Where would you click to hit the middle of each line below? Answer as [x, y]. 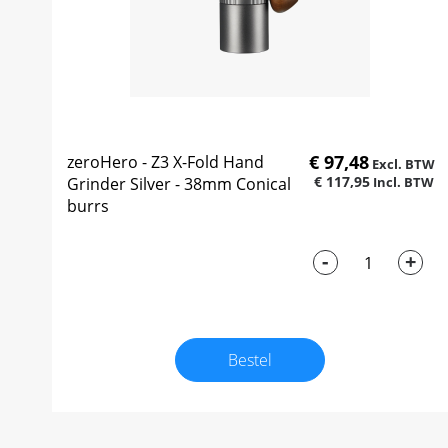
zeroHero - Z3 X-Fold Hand [165, 162]
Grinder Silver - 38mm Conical [179, 184]
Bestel [250, 360]
